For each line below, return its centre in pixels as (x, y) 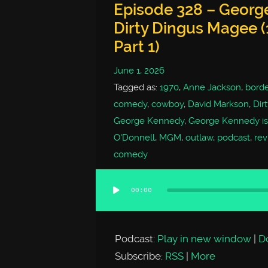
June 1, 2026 (139, 70)
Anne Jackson (212, 87)
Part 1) (136, 46)
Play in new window (204, 238)
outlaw (199, 137)
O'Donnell (134, 137)
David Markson (218, 104)
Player (110, 217)
